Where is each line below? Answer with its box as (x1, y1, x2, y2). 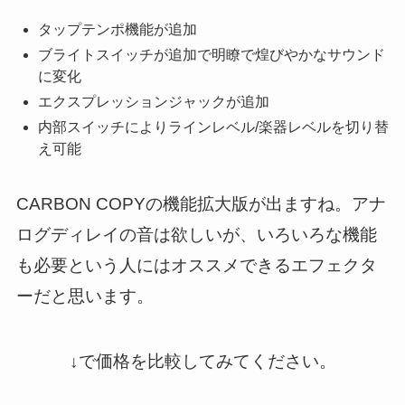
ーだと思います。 (15, 286, 154, 306)
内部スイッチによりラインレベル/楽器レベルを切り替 (37, 118, 389, 135)
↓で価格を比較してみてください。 (69, 351, 336, 371)
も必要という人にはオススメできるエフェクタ (15, 255, 377, 275)
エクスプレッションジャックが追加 (37, 93, 269, 109)
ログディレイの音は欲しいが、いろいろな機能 (15, 224, 377, 244)
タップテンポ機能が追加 (37, 21, 197, 37)
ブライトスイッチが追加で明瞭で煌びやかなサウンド (37, 46, 385, 62)
